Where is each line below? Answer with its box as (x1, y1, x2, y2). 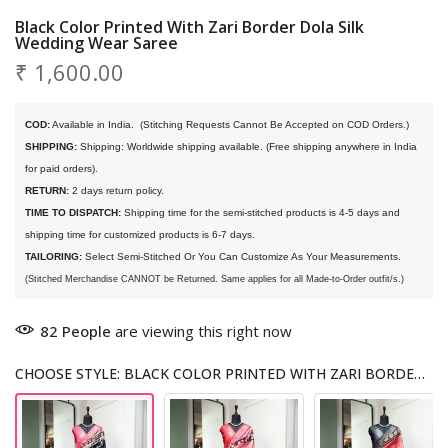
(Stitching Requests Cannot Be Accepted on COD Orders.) (137, 119, 409, 131)
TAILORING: (25, 251, 82, 263)
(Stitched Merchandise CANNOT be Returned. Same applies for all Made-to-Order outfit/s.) (25, 274, 404, 285)
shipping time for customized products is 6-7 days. (25, 229, 258, 241)
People (62, 321, 111, 342)
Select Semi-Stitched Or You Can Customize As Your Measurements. (82, 251, 401, 263)
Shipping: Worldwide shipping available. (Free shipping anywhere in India (77, 141, 417, 153)
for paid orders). (25, 163, 98, 175)
